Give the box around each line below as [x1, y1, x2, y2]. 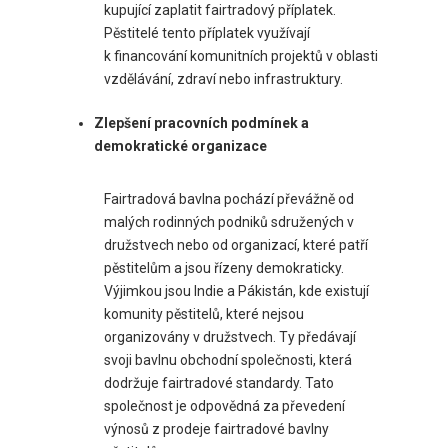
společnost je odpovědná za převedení [104, 397, 345, 414]
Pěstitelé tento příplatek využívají [104, 24, 310, 41]
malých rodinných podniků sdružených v [104, 213, 354, 230]
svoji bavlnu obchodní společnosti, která [104, 351, 352, 368]
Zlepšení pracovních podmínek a [94, 114, 309, 131]
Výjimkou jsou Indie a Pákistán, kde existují [104, 282, 369, 299]
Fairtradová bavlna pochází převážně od [104, 190, 354, 207]
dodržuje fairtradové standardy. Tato [104, 374, 334, 391]
